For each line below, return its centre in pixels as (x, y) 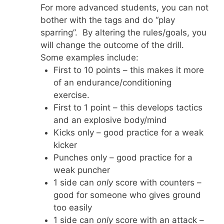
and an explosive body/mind (110, 120)
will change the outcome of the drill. (113, 45)
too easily (72, 207)
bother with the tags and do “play (108, 20)
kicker (65, 145)
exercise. (71, 95)
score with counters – (157, 182)
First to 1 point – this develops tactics (128, 107)
